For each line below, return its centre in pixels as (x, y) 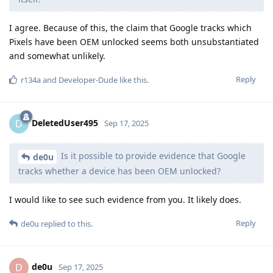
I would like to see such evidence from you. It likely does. (125, 199)
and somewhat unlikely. (57, 56)
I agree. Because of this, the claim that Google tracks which (130, 28)
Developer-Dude (88, 80)
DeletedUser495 (65, 122)
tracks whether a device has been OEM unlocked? (119, 171)
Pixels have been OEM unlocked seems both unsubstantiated (134, 42)
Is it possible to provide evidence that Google (152, 156)
